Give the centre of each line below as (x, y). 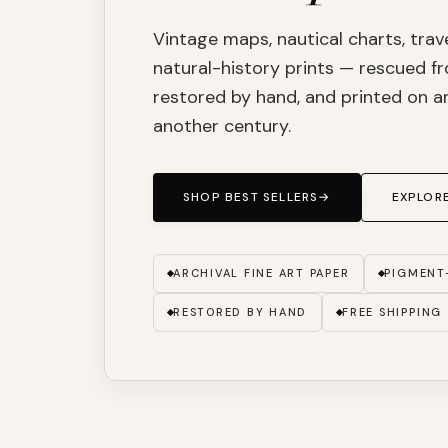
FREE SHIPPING (392, 311)
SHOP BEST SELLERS (251, 196)
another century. (222, 125)
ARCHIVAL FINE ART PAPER (261, 272)
